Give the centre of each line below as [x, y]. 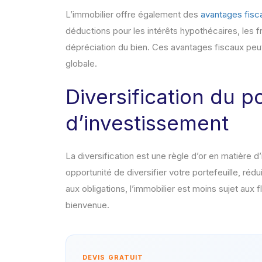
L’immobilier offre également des [133, 15]
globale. [81, 64]
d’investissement [147, 123]
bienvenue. [87, 205]
